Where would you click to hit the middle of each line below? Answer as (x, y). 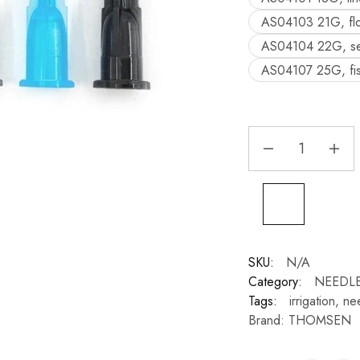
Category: (275, 282)
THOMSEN (319, 320)
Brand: (268, 320)
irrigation (312, 301)
